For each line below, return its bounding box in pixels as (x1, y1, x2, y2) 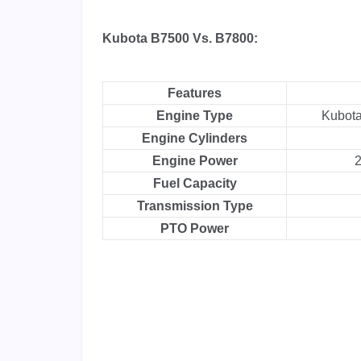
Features (168, 86, 222, 101)
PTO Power (160, 222, 229, 236)
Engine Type (156, 109, 233, 123)
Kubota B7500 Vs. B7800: (102, 31, 258, 46)
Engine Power (151, 154, 238, 168)
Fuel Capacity (152, 176, 237, 191)
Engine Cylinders (142, 131, 247, 146)
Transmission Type (136, 199, 253, 214)
